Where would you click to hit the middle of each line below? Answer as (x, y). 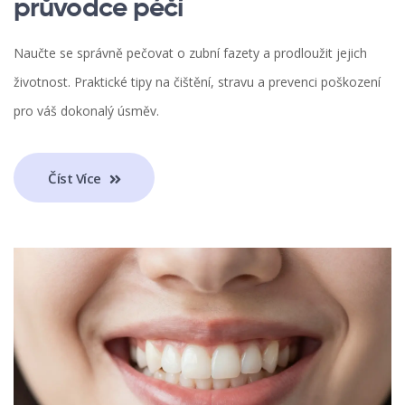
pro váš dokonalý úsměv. (86, 111)
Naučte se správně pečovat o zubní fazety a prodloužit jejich (190, 53)
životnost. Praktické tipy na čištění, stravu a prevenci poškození (197, 82)
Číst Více (76, 178)
